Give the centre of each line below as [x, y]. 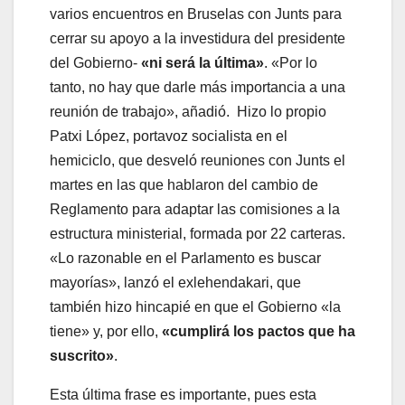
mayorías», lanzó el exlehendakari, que [175, 283]
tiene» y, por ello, [106, 332]
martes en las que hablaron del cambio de [184, 185]
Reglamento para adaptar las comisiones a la [195, 210]
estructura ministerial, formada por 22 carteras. [198, 234]
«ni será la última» [202, 63]
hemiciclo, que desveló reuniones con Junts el [198, 161]
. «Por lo [291, 63]
